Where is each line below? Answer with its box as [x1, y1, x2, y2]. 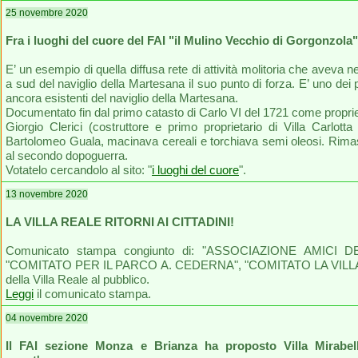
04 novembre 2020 [6, 312, 88, 324]
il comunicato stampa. [34, 287, 151, 300]
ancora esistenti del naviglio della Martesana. [6, 91, 238, 105]
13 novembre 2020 [6, 189, 88, 200]
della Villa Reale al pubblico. [6, 272, 149, 286]
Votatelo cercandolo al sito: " [6, 163, 152, 177]
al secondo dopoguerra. [6, 149, 128, 162]
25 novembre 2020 [6, 7, 88, 18]
